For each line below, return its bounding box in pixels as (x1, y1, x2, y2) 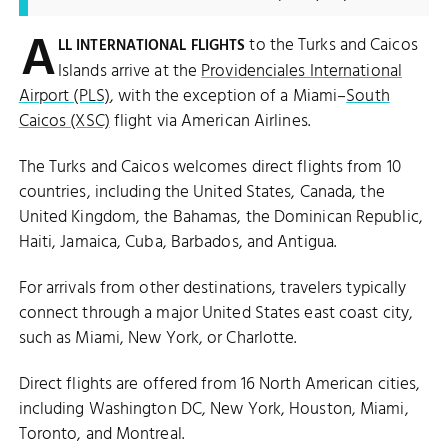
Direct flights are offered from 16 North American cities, (18, 371, 421, 399)
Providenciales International (201, 57, 402, 85)
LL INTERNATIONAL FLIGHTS (57, 33, 246, 58)
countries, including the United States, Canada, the (18, 178, 385, 206)
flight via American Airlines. (109, 107, 310, 135)
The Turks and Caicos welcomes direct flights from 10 (18, 153, 401, 181)
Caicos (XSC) (18, 107, 110, 135)
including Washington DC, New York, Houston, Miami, (18, 396, 409, 424)
